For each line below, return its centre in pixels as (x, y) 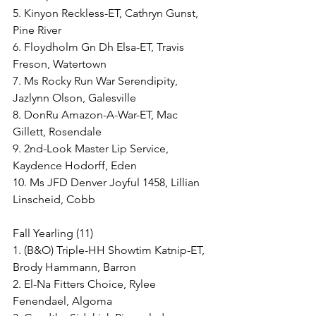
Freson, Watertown (60, 64)
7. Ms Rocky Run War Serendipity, (97, 81)
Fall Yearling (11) (53, 233)
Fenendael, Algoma (62, 301)
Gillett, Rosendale (57, 132)
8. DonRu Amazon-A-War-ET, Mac (97, 115)
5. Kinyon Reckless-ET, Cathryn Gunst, (107, 13)
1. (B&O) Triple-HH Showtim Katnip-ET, (110, 250)
